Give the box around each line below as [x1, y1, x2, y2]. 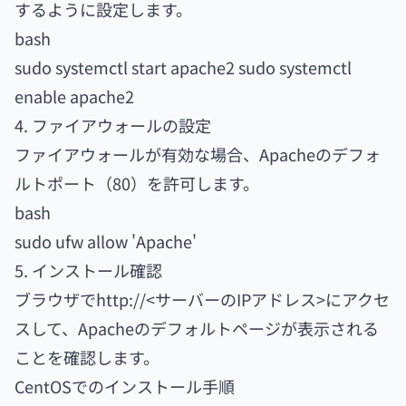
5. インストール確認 [14, 258, 162, 282]
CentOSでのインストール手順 [14, 374, 235, 398]
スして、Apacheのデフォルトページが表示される [14, 316, 379, 340]
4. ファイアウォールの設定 [14, 113, 211, 137]
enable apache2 [14, 84, 134, 108]
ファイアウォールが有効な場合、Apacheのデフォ [14, 142, 381, 166]
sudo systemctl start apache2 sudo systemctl [14, 55, 352, 79]
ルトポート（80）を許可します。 [14, 171, 259, 195]
